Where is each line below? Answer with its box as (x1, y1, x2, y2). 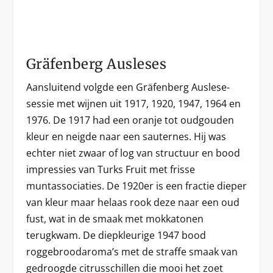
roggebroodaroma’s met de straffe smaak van (26, 245, 238, 258)
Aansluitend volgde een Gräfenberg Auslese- (26, 80, 230, 94)
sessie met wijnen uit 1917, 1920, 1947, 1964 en (26, 97, 241, 110)
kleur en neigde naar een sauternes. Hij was (26, 130, 226, 143)
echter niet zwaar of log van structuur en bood (26, 146, 240, 160)
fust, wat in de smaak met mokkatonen (26, 212, 204, 225)
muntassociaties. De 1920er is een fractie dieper (26, 179, 247, 193)
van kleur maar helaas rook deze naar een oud (26, 196, 239, 209)
